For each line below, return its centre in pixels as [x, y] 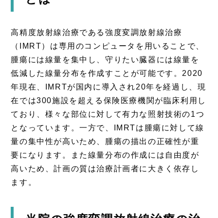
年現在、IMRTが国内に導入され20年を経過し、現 [109, 87]
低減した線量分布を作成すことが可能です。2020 [107, 73]
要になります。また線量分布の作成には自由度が [105, 155]
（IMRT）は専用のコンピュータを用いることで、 [108, 46]
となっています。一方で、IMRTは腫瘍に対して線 [108, 127]
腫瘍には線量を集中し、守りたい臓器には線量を [105, 59]
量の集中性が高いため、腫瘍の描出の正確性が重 [105, 141]
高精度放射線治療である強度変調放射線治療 [97, 32]
